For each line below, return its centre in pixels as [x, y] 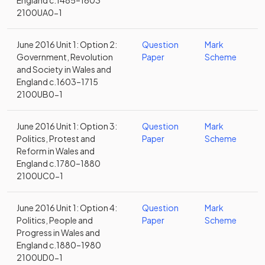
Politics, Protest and [56, 138]
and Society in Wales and [64, 69]
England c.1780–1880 [59, 163]
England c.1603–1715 [57, 82]
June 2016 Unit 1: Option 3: [67, 126]
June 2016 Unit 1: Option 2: [67, 44]
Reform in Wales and [56, 151]
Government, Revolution [65, 57]
